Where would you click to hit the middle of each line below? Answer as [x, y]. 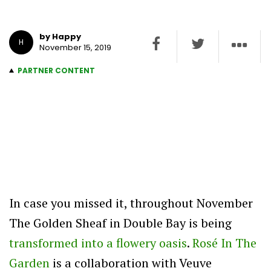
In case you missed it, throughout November [131, 203]
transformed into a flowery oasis [98, 243]
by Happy [60, 36]
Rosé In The [224, 243]
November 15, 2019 [75, 47]
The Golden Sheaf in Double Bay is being [120, 223]
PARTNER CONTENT [56, 70]
